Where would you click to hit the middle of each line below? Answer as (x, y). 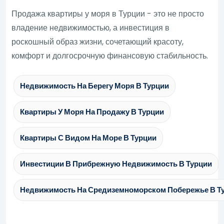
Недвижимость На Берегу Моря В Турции (95, 85)
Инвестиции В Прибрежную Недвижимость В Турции (116, 163)
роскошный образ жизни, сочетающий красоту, (98, 41)
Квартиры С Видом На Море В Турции (88, 137)
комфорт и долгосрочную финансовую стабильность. (110, 55)
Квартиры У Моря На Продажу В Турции (92, 111)
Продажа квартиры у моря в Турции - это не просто (108, 13)
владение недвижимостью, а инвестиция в (91, 27)
